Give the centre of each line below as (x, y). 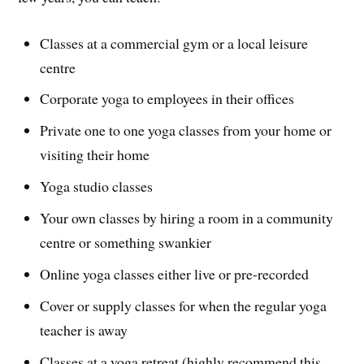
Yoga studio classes (97, 186)
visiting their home (95, 155)
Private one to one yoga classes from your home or (186, 130)
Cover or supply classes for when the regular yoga (184, 306)
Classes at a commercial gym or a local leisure (174, 43)
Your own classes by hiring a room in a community (187, 218)
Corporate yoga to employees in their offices (167, 99)
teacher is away (84, 330)
